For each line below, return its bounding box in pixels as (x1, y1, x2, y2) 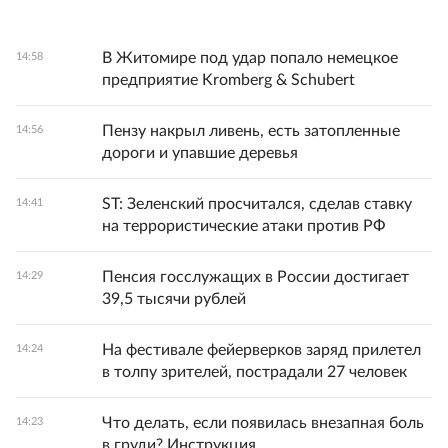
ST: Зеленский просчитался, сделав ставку (102, 196, 412, 213)
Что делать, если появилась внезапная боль (102, 415, 424, 432)
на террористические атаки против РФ (102, 218, 386, 235)
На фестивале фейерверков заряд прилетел (102, 342, 421, 359)
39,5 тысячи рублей (102, 291, 246, 308)
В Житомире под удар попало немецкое (102, 50, 398, 67)
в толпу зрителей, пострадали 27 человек (102, 364, 407, 381)
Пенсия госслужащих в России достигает (102, 269, 409, 286)
